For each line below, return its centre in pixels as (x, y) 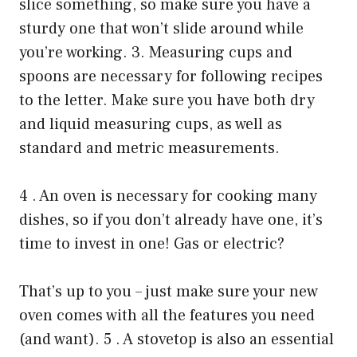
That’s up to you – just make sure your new (169, 292)
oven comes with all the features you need (167, 316)
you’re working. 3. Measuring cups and (156, 53)
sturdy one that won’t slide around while (161, 29)
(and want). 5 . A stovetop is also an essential (177, 340)
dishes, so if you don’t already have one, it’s (171, 220)
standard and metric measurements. (149, 149)
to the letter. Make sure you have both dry (167, 101)
